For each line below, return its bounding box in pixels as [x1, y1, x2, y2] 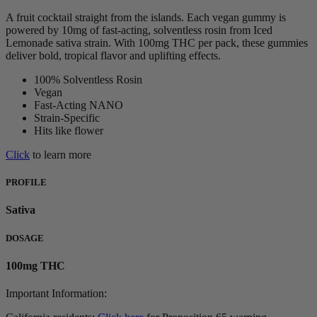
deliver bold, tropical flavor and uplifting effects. [6, 50, 221, 62]
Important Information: [6, 287, 107, 299]
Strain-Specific [34, 112, 100, 125]
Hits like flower [34, 125, 103, 137]
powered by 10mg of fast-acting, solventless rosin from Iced [6, 24, 272, 37]
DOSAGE [6, 232, 44, 243]
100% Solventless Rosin [34, 74, 142, 86]
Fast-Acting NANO [34, 99, 123, 112]
